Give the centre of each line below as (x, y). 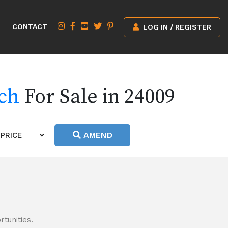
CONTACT (30, 26)
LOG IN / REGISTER (176, 27)
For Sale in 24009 (97, 97)
